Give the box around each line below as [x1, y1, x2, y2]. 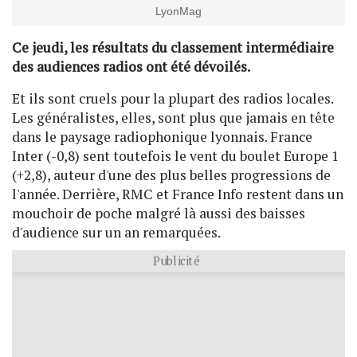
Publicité [153, 251, 199, 268]
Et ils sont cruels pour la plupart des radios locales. [12, 88, 334, 108]
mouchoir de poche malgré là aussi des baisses [12, 203, 305, 222]
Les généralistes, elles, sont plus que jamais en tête [12, 108, 335, 127]
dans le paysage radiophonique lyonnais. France [12, 127, 312, 146]
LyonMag [155, 4, 202, 18]
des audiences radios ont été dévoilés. [12, 57, 250, 76]
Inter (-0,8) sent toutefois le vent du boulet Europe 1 [12, 146, 339, 165]
